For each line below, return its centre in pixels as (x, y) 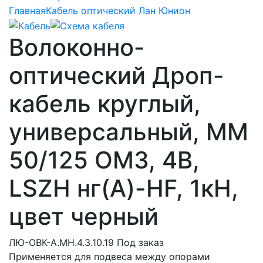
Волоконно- (77, 47)
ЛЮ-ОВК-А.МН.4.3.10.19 (61, 242)
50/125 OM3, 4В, (104, 160)
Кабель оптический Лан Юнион (118, 11)
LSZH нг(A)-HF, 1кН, (124, 188)
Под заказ (140, 242)
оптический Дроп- (117, 75)
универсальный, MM (129, 131)
